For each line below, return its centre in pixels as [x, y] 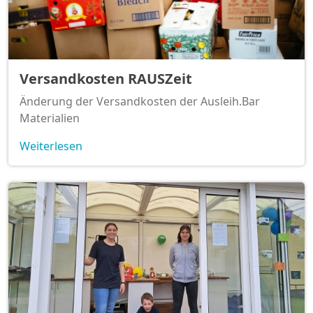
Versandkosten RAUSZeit [106, 79]
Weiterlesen [51, 146]
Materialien [50, 118]
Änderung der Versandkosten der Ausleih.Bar [140, 102]
